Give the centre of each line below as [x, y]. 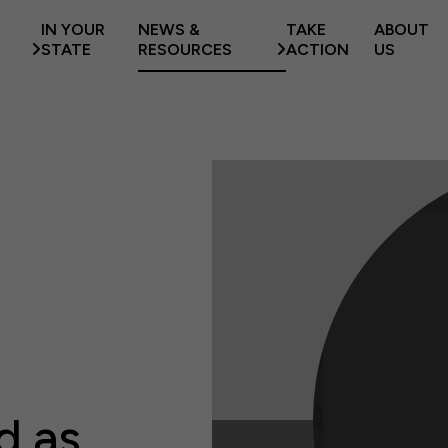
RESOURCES [185, 49]
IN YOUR [73, 29]
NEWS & [169, 29]
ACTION [317, 49]
